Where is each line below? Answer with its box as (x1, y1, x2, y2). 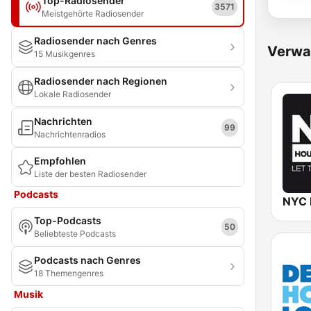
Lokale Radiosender (34, 89, 111, 99)
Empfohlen (34, 155, 86, 167)
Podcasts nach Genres (34, 254, 141, 266)
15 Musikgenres (34, 49, 95, 59)
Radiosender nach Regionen (34, 75, 167, 87)
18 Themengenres (34, 268, 103, 278)
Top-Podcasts (34, 215, 101, 226)
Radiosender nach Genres (34, 35, 157, 47)
